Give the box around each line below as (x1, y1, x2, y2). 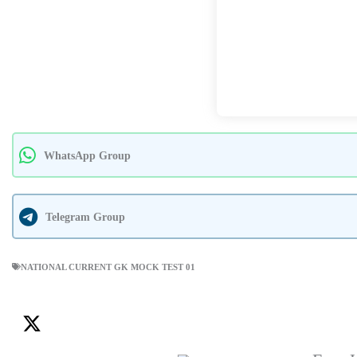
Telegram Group (45, 210, 125, 223)
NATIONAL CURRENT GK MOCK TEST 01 (21, 261, 195, 272)
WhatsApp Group (44, 148, 131, 162)
